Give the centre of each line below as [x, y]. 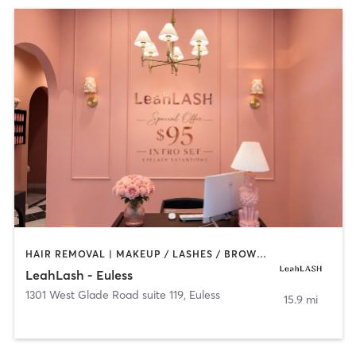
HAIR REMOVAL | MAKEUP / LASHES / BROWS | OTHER [261, 254]
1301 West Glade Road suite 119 [104, 294]
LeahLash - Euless [79, 275]
